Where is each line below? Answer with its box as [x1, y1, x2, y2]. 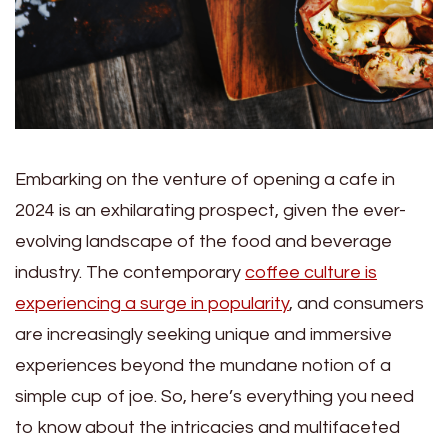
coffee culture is [245, 263, 377, 282]
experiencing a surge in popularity [15, 294, 289, 313]
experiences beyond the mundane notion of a [15, 356, 391, 375]
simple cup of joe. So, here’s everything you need [15, 387, 414, 406]
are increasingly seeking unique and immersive [15, 325, 392, 344]
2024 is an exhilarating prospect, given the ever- [15, 201, 406, 220]
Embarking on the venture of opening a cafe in [15, 170, 395, 189]
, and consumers [289, 294, 424, 313]
